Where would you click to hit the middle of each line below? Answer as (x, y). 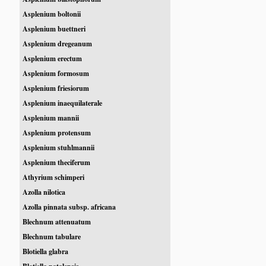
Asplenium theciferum (57, 162)
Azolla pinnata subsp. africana (69, 207)
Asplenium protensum (57, 132)
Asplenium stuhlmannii (59, 147)
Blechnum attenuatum (57, 221)
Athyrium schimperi (54, 177)
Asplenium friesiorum (56, 88)
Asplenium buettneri (54, 28)
